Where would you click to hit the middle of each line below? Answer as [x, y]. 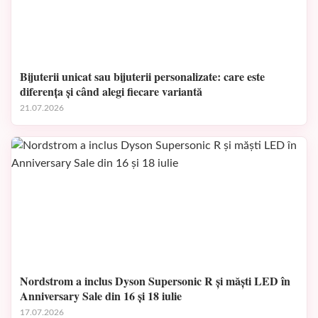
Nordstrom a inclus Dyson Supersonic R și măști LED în [155, 280]
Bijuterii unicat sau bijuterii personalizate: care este [142, 76]
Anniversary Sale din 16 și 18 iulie [101, 295]
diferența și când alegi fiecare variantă [111, 91]
